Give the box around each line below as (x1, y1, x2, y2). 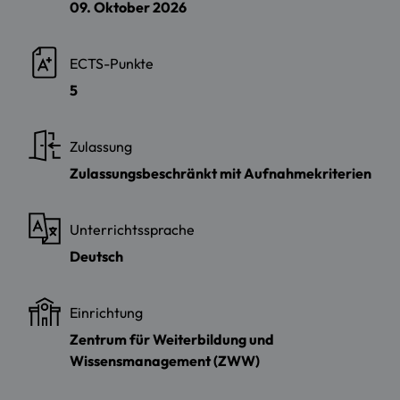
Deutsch (70, 246, 123, 265)
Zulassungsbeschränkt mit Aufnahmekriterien (70, 163, 371, 182)
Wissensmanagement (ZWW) (70, 351, 260, 370)
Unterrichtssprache (70, 220, 195, 238)
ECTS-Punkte (70, 54, 154, 72)
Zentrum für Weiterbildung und (70, 329, 274, 348)
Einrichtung (70, 303, 143, 321)
